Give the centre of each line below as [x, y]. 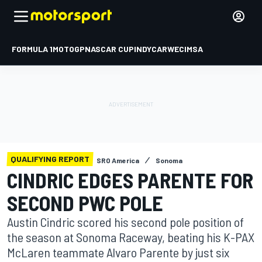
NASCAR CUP [109, 49]
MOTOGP [69, 49]
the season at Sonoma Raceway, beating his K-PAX [131, 237]
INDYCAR [151, 49]
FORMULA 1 [32, 49]
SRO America [118, 160]
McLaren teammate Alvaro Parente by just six [118, 252]
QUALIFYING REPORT [50, 159]
